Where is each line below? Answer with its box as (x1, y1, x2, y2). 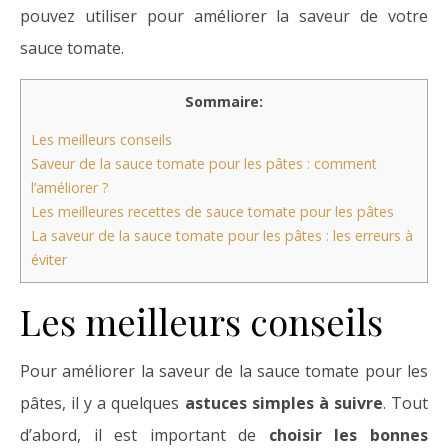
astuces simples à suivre (184, 392, 383, 415)
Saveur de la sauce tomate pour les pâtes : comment (31, 154, 377, 174)
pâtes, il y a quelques (20, 392, 185, 415)
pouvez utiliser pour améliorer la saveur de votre (20, 4, 428, 27)
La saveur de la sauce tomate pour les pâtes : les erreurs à (31, 226, 413, 246)
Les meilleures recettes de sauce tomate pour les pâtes (31, 202, 394, 222)
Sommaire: (185, 91, 263, 111)
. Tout (382, 392, 429, 415)
